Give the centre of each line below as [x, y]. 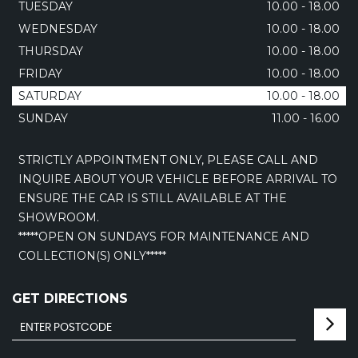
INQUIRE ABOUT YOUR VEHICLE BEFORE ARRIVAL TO [178, 179]
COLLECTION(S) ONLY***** [92, 256]
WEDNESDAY [58, 29]
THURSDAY [51, 52]
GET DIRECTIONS [70, 299]
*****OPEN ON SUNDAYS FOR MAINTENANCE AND [164, 237]
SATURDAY [50, 96]
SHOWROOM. [59, 218]
